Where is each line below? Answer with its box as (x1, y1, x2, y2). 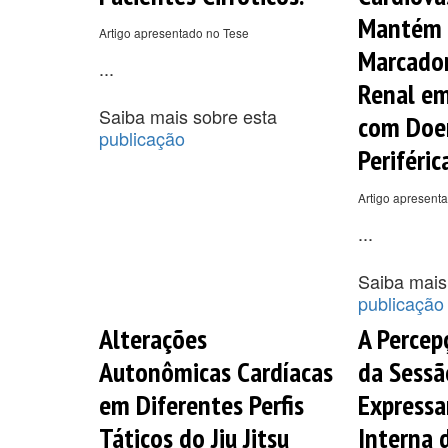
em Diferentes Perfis (99, 385, 304, 423)
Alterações (99, 319, 207, 357)
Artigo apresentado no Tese (99, 23, 249, 41)
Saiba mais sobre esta (99, 102, 277, 129)
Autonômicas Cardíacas (99, 352, 333, 390)
